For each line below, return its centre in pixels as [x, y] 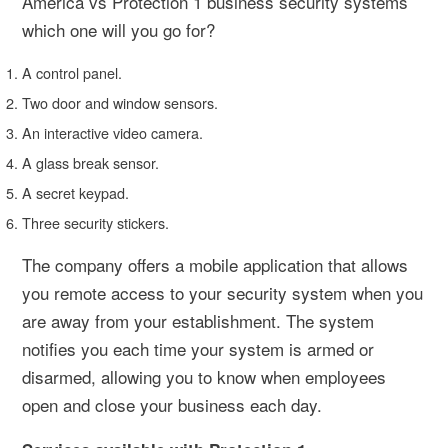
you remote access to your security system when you [222, 292]
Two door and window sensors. [120, 102]
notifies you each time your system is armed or [198, 348]
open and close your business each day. [172, 404]
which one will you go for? [118, 29]
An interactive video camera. [112, 132]
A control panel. [72, 72]
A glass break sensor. [90, 162]
